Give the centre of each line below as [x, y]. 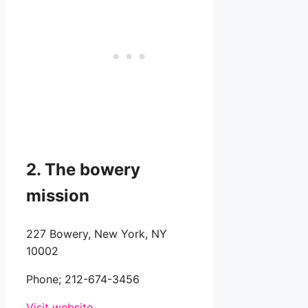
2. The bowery [83, 170]
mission [58, 196]
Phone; [45, 279]
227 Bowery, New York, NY [97, 234]
